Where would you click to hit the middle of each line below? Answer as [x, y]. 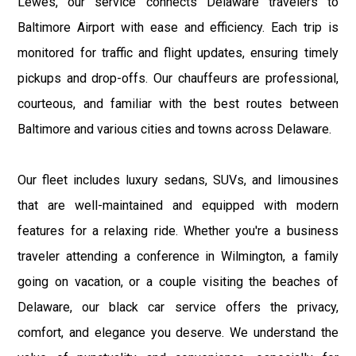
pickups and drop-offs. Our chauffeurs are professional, [178, 78]
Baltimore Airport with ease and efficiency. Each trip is [178, 27]
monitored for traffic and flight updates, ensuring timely [178, 52]
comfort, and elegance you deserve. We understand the [178, 332]
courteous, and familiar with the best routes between [178, 103]
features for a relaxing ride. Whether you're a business [178, 230]
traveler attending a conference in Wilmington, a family [178, 256]
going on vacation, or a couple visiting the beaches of [178, 281]
